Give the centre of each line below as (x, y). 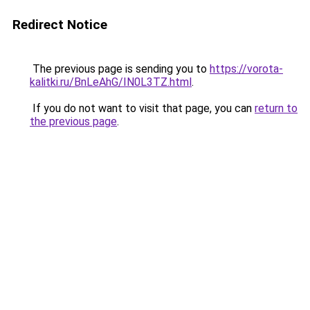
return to (276, 108)
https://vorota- (246, 69)
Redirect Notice (60, 25)
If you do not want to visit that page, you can (142, 108)
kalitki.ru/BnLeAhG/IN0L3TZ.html (111, 82)
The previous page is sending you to (120, 69)
